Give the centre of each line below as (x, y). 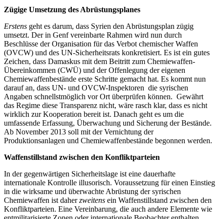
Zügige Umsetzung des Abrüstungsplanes (72, 9)
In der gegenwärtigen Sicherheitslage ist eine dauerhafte (90, 174)
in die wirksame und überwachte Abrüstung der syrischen (92, 191)
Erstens (16, 26)
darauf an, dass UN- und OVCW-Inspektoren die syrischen (96, 88)
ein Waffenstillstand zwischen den (159, 200)
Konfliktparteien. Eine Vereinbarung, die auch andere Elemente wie (108, 209)
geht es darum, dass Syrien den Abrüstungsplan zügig (111, 26)
